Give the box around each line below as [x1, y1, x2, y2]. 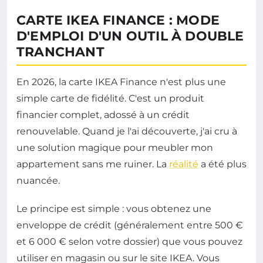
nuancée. [16, 174, 60, 186]
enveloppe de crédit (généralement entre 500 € [16, 219, 243, 231]
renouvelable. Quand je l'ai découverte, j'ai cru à [16, 125, 237, 137]
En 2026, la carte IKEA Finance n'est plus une [16, 76, 226, 87]
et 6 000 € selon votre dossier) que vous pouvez [16, 235, 242, 247]
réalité [169, 158, 198, 170]
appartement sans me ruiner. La [16, 158, 169, 170]
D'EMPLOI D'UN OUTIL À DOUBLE [16, 28, 244, 44]
